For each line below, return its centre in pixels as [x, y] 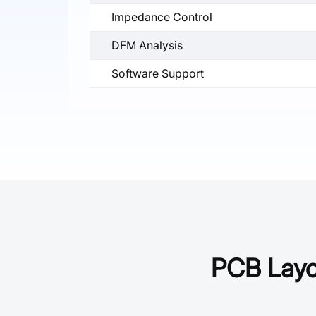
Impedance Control [162, 17]
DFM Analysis [147, 45]
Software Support [158, 73]
